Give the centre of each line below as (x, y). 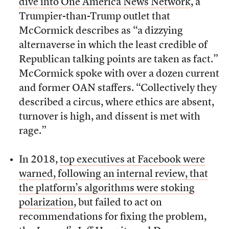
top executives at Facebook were (132, 160)
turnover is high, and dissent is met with (109, 117)
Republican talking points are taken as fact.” (118, 60)
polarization (46, 203)
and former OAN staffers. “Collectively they (118, 89)
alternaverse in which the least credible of (113, 46)
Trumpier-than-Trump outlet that (94, 17)
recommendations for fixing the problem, (112, 217)
